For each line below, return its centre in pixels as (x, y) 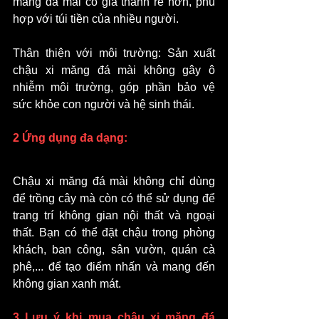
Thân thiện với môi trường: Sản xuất (114, 53)
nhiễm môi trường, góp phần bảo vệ (114, 88)
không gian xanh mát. (67, 284)
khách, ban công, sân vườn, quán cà (114, 250)
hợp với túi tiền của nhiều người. (96, 19)
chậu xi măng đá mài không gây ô (114, 70)
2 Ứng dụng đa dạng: (70, 138)
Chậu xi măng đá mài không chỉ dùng (114, 182)
